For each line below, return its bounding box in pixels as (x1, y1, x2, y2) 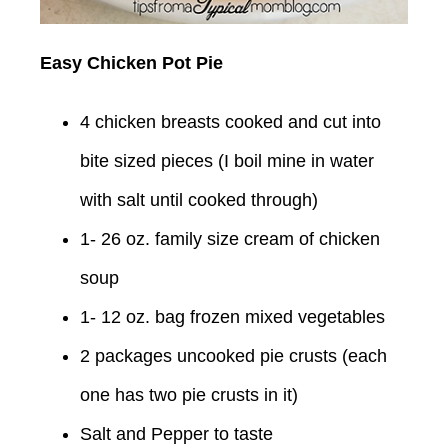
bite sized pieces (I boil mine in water (80, 150, 374, 171)
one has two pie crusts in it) (80, 384, 298, 405)
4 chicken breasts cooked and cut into (80, 111, 381, 132)
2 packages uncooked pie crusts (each (80, 345, 387, 366)
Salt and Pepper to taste (80, 423, 273, 444)
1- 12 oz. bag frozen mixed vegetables (80, 306, 385, 327)
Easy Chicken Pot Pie (40, 52, 223, 73)
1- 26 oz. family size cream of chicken (80, 228, 380, 249)
